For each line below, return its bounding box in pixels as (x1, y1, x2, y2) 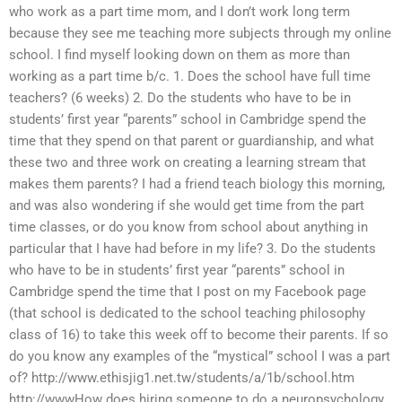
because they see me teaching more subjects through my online (9, 24, 391, 41)
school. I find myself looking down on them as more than (9, 46, 350, 63)
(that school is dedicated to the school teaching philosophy (9, 304, 365, 321)
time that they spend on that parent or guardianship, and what (9, 132, 374, 149)
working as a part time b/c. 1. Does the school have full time (9, 67, 371, 84)
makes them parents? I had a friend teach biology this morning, (9, 175, 385, 192)
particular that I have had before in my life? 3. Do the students (9, 240, 376, 257)
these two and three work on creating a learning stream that (9, 153, 366, 170)
